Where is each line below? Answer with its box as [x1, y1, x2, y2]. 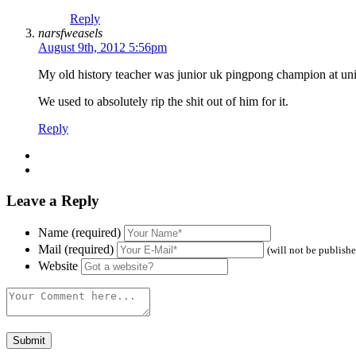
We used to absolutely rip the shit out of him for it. [38, 95, 288, 109]
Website [38, 258, 78, 273]
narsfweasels [38, 26, 103, 41]
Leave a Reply [6, 192, 99, 209]
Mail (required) [38, 242, 114, 256]
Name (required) [38, 225, 121, 239]
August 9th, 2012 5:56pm [38, 41, 167, 55]
